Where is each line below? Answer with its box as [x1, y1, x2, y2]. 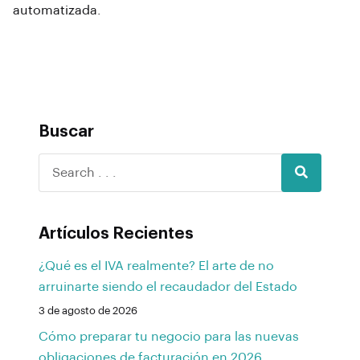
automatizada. [13, 4, 101, 18]
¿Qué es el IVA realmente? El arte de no [39, 260, 274, 273]
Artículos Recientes [39, 226, 194, 243]
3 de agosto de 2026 [39, 305, 137, 317]
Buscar [39, 124, 94, 141]
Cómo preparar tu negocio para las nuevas [39, 330, 299, 344]
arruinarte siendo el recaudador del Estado [39, 280, 297, 294]
